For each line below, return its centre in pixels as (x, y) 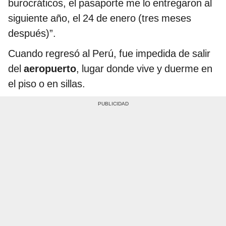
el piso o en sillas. (47, 84)
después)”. (32, 34)
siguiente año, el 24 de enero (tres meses (100, 18)
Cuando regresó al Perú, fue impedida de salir (109, 54)
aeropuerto (50, 69)
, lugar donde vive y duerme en (144, 69)
